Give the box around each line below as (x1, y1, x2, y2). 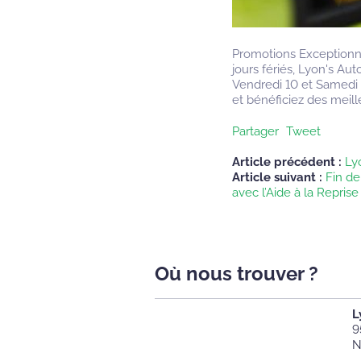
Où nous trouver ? (155, 262, 318, 285)
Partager (232, 124, 279, 139)
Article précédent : (232, 155, 342, 169)
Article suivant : (232, 170, 322, 185)
